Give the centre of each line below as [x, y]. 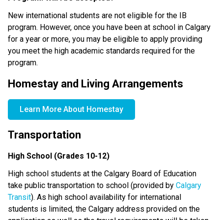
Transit [19, 197]
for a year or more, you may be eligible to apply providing [105, 39]
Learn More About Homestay [71, 109]
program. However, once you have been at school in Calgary [109, 27]
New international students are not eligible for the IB [97, 15]
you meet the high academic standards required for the [101, 51]
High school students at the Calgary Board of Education [102, 174]
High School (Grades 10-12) [59, 156]
